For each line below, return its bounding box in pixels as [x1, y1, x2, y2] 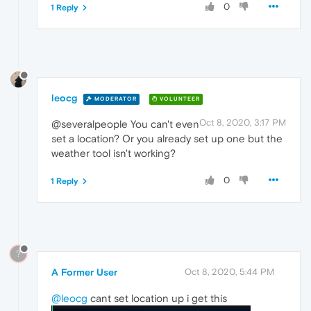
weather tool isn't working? [51, 147, 176, 160]
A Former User [51, 267, 117, 278]
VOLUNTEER [158, 95, 200, 102]
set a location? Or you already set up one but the [51, 133, 283, 145]
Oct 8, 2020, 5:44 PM [185, 267, 274, 278]
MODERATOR [92, 95, 137, 102]
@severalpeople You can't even [51, 118, 199, 131]
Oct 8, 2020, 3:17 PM [199, 117, 286, 128]
